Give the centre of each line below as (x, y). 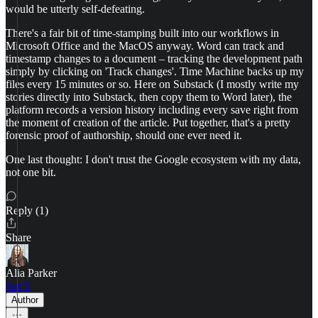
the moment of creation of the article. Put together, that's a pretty (148, 122)
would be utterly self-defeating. (75, 9)
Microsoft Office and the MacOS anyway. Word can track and (145, 46)
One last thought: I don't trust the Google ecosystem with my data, (153, 159)
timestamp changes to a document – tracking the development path (154, 59)
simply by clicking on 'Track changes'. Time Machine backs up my (155, 71)
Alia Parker (31, 273)
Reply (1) (27, 210)
